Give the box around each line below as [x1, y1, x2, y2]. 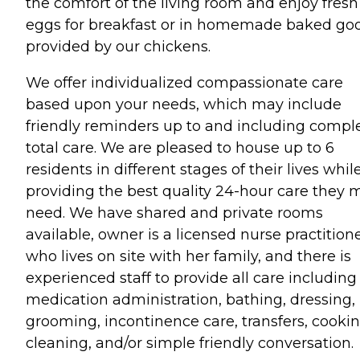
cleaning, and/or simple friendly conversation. [26, 334, 354, 352]
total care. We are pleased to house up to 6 [26, 139, 334, 157]
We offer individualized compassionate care [26, 74, 343, 92]
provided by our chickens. [26, 38, 211, 55]
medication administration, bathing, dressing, [26, 291, 355, 309]
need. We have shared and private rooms [26, 204, 323, 222]
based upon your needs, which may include [26, 96, 342, 113]
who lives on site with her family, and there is [26, 247, 351, 265]
